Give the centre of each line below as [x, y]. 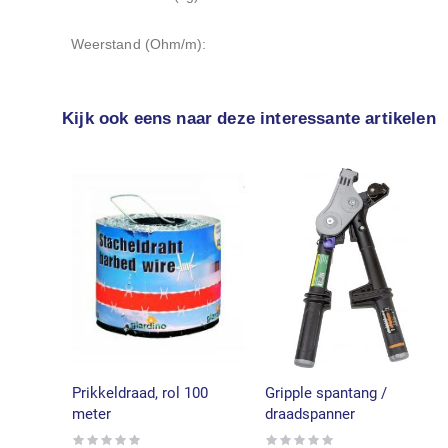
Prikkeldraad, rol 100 [140, 392]
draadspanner [310, 413]
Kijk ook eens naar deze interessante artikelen [249, 118]
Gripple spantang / [326, 392]
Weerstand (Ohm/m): [139, 43]
